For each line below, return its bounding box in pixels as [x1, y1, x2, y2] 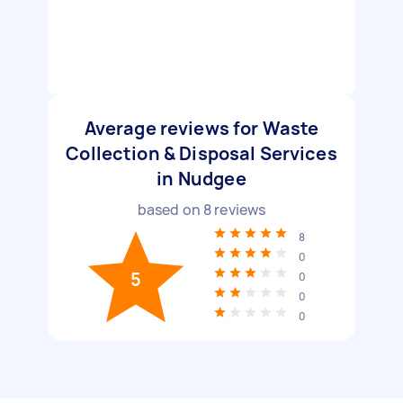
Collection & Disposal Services [66, 141, 337, 166]
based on [137, 200, 203, 219]
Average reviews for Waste [84, 116, 319, 140]
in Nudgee [157, 166, 246, 191]
